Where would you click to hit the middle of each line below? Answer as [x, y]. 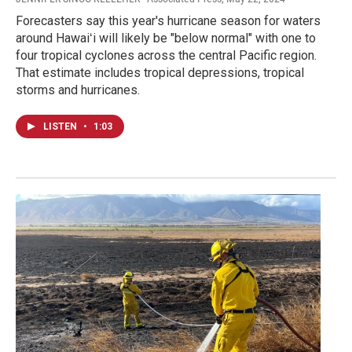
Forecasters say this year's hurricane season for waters [168, 21]
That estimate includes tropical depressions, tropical [160, 73]
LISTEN [61, 127]
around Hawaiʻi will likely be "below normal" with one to [166, 38]
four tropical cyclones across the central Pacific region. [166, 56]
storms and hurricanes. [78, 90]
